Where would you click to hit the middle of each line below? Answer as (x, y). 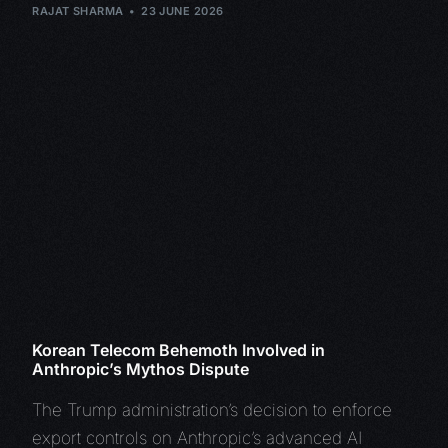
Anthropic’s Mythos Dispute (141, 369)
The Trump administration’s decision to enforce (212, 410)
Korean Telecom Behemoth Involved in (179, 350)
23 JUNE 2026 (182, 10)
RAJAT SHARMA (78, 10)
